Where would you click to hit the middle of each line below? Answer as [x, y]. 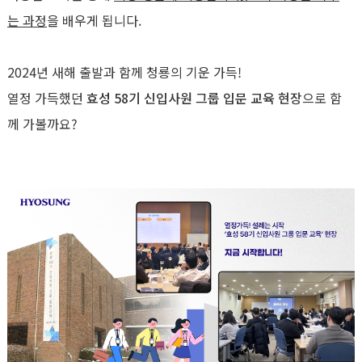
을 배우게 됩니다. [94, 20]
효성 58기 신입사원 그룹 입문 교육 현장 [194, 98]
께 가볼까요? [42, 124]
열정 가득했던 [47, 98]
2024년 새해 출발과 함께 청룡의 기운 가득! [124, 72]
